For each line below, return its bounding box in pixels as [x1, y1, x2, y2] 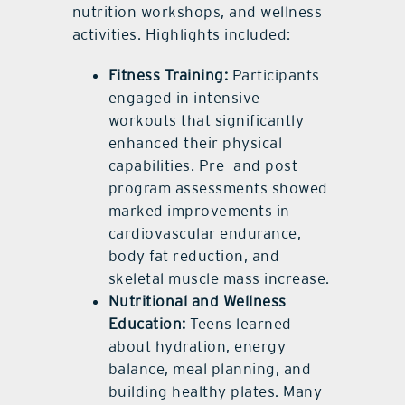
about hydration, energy [108, 337, 287, 356]
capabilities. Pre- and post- [108, 156, 303, 175]
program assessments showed [108, 179, 328, 198]
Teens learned [185, 315, 292, 334]
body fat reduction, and [108, 247, 280, 266]
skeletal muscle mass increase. [108, 269, 330, 288]
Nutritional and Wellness [108, 292, 287, 311]
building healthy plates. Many [108, 382, 323, 401]
